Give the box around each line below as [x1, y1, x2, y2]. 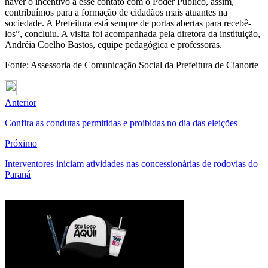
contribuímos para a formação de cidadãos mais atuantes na [5, 7, 227, 17]
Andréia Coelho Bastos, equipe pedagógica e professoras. [5, 39, 222, 50]
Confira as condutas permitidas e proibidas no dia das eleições [5, 117, 237, 128]
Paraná [5, 169, 31, 179]
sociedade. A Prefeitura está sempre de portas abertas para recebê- [5, 17, 251, 28]
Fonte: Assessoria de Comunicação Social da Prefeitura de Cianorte [5, 59, 258, 70]
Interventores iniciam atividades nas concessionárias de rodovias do [5, 158, 258, 169]
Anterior [5, 97, 36, 108]
